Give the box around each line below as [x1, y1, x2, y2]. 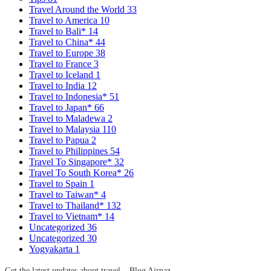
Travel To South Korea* [29, 168, 124, 178]
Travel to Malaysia [29, 124, 102, 135]
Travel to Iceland [29, 70, 96, 80]
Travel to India [29, 80, 87, 91]
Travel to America [29, 15, 100, 26]
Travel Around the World [29, 4, 127, 15]
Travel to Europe [29, 48, 96, 59]
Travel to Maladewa [29, 113, 108, 124]
